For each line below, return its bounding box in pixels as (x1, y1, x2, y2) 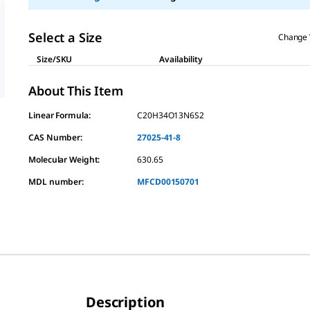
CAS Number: (28, 131, 83, 143)
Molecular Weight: (28, 154, 100, 165)
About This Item (28, 82, 123, 99)
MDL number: (28, 176, 84, 188)
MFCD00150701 (137, 176, 199, 188)
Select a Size (28, 29, 102, 46)
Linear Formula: (28, 109, 91, 121)
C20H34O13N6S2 (137, 109, 204, 121)
